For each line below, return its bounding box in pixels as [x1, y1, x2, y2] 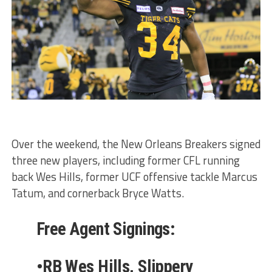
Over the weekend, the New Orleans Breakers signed [11, 135, 260, 152]
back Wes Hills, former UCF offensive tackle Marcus [11, 168, 257, 185]
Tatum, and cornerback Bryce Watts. [11, 184, 184, 202]
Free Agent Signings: [36, 218, 175, 239]
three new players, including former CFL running [11, 151, 240, 169]
